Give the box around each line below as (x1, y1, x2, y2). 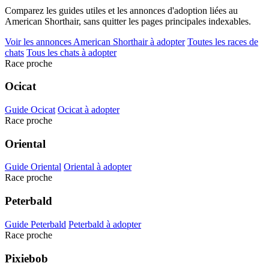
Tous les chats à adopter (26, 47, 116, 58)
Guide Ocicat (5, 104, 55, 115)
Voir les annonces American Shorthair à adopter (5, 36, 185, 47)
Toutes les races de (187, 36, 258, 47)
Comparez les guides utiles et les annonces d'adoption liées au (5, 5, 238, 16)
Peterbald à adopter (68, 219, 141, 229)
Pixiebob (5, 252, 48, 265)
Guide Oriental (5, 162, 61, 172)
